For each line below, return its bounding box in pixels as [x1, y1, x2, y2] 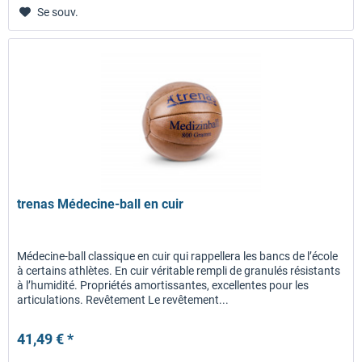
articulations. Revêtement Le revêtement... [17, 293, 229, 306]
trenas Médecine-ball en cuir [17, 196, 184, 212]
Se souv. [37, 5, 79, 19]
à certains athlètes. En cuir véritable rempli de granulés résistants [17, 263, 341, 277]
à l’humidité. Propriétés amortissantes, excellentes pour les [17, 278, 309, 292]
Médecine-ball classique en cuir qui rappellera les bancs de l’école [17, 249, 339, 263]
